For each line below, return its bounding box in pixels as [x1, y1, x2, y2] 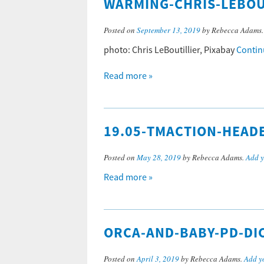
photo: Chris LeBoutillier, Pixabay [104, 44, 236, 56]
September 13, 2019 [137, 25, 200, 35]
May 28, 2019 [137, 152, 181, 163]
